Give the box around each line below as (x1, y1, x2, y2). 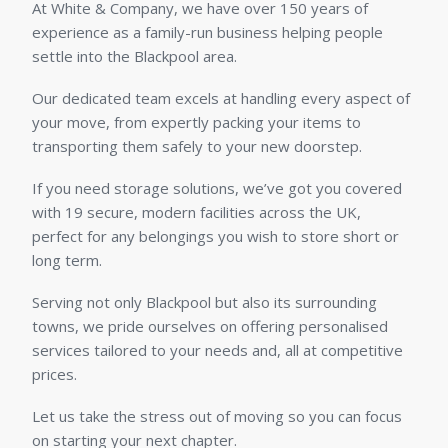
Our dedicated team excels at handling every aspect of (32, 88, 410, 109)
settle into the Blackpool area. (32, 46, 237, 67)
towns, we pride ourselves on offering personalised (32, 316, 388, 337)
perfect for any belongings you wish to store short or (32, 226, 399, 247)
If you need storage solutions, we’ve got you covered (32, 178, 402, 199)
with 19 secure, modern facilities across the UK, (32, 202, 361, 223)
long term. (32, 250, 102, 271)
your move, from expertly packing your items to (32, 112, 361, 133)
